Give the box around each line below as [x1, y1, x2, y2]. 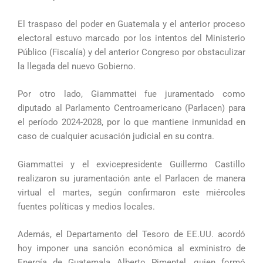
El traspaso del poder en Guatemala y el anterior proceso [18, 19, 245, 30]
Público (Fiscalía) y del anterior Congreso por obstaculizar [18, 47, 245, 58]
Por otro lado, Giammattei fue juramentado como [18, 89, 245, 100]
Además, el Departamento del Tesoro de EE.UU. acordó [18, 229, 245, 240]
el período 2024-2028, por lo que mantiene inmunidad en [18, 117, 245, 128]
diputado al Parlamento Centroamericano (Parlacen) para [18, 103, 245, 114]
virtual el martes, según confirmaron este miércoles [18, 187, 245, 198]
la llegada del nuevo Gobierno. [18, 61, 136, 72]
